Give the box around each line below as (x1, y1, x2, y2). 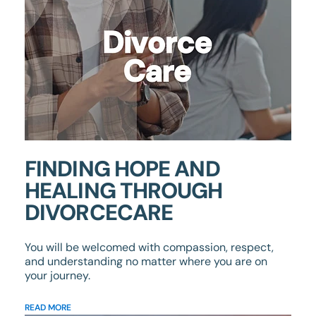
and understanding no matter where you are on (25, 253, 267, 269)
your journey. (25, 267, 90, 283)
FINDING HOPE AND (25, 154, 220, 183)
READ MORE (25, 301, 71, 313)
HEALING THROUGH (25, 176, 223, 205)
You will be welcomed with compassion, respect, (25, 239, 274, 255)
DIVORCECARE (25, 197, 174, 227)
